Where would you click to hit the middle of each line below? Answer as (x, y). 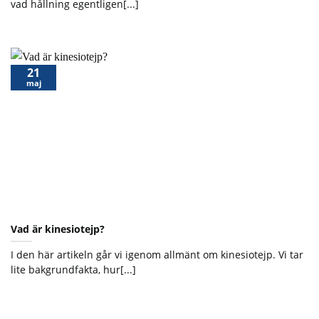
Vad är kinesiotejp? (58, 229)
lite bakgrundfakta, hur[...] (73, 269)
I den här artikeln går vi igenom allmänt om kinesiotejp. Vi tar (157, 254)
